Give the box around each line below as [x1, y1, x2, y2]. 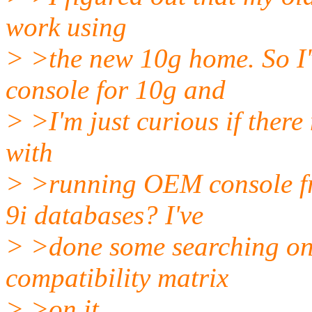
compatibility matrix [6, 262, 228, 292]
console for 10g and [6, 74, 226, 104]
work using [6, 11, 127, 42]
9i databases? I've [6, 199, 203, 230]
